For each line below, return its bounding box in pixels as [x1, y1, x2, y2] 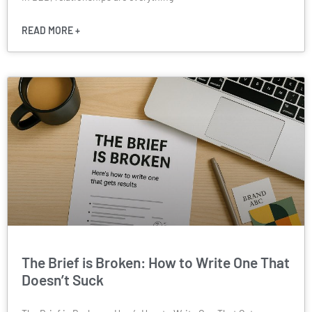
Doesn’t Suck [22, 270, 104, 288]
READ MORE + [22, 24, 80, 36]
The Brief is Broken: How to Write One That [22, 253, 290, 271]
